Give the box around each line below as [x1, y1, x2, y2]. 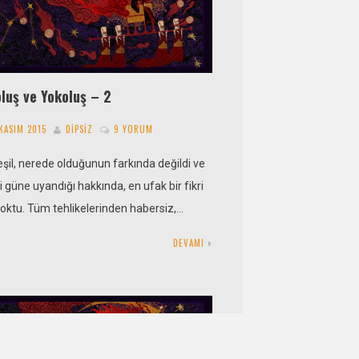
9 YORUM [114, 122, 154, 135]
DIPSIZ [66, 122, 94, 135]
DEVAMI [172, 236, 204, 249]
